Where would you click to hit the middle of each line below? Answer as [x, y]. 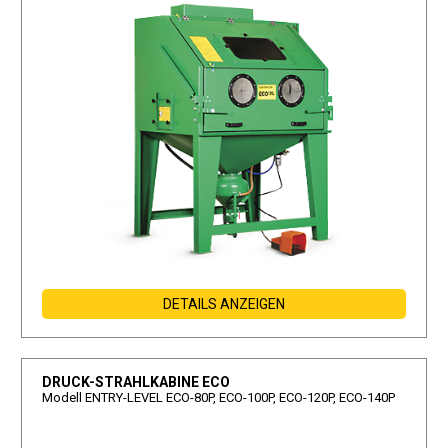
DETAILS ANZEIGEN [224, 304]
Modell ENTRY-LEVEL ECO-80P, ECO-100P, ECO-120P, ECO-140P [219, 398]
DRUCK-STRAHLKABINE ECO [136, 382]
